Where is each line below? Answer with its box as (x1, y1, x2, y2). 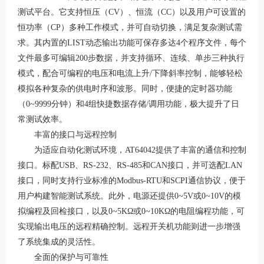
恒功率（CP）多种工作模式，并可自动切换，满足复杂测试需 (18, 23, 242, 32)
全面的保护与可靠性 (34, 253, 108, 262)
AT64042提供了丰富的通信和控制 (125, 146, 246, 154)
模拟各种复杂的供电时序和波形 (18, 84, 133, 93)
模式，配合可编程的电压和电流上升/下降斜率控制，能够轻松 (18, 69, 243, 78)
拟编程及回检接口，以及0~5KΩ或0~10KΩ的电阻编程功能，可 (18, 207, 245, 216)
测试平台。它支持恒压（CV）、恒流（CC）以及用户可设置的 (18, 8, 246, 16)
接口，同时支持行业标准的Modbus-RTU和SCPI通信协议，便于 (18, 176, 246, 185)
